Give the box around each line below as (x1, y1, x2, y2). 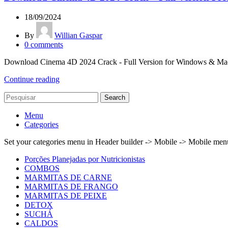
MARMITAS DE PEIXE (24, 191, 107, 201)
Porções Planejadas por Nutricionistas (24, 155, 145, 164)
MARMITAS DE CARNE (24, 173, 112, 182)
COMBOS (24, 164, 60, 173)
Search (104, 94, 125, 102)
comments (31, 40, 63, 49)
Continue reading (4, 75, 60, 84)
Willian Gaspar (54, 31, 102, 40)
